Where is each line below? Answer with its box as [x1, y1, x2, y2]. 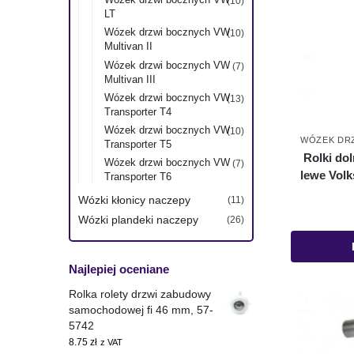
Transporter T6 [104, 171, 172, 183]
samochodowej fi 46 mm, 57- [69, 303, 213, 316]
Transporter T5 [104, 137, 172, 150]
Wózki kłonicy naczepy [78, 193, 190, 206]
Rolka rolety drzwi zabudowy [69, 287, 211, 300]
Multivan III [104, 73, 156, 85]
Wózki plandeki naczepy [78, 213, 198, 227]
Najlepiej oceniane [69, 262, 169, 277]
